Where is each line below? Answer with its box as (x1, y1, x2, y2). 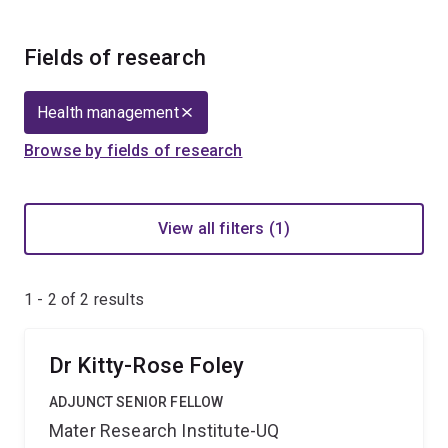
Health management (37, 103, 179, 122)
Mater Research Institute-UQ (49, 420, 280, 441)
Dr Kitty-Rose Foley (49, 353, 245, 378)
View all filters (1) (157, 219, 291, 238)
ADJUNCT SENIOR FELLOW (49, 394, 224, 410)
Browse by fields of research (24, 141, 243, 160)
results (89, 290, 144, 309)
